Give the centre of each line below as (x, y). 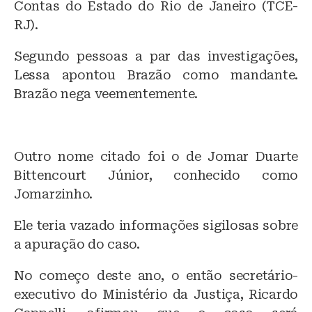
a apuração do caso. (77, 244)
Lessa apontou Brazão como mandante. (156, 75)
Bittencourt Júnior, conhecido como (156, 175)
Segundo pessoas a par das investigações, (156, 56)
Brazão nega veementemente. (106, 94)
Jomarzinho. (54, 194)
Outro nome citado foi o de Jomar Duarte (156, 157)
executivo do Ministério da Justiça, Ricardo (156, 295)
